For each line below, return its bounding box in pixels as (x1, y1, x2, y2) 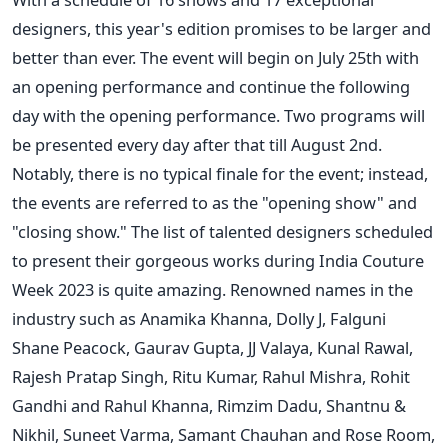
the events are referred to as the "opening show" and (12, 190, 417, 214)
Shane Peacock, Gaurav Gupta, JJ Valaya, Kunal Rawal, (12, 335, 413, 359)
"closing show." (12, 219, 127, 243)
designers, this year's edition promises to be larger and (12, 16, 431, 40)
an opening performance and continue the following (12, 74, 410, 98)
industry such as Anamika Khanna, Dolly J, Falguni (12, 306, 386, 330)
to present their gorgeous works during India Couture (12, 248, 424, 272)
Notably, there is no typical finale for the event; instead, (12, 161, 428, 185)
